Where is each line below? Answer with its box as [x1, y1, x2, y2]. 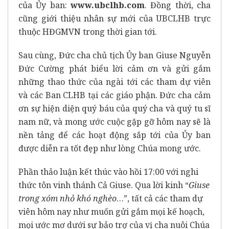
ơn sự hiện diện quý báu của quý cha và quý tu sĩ [18, 102, 211, 114]
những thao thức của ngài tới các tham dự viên [18, 76, 211, 87]
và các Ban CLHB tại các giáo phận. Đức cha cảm [18, 89, 211, 101]
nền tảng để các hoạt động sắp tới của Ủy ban [18, 129, 211, 141]
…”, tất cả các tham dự [117, 192, 203, 204]
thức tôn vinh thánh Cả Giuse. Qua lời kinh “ [18, 179, 189, 191]
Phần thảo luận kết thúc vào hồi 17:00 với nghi [18, 166, 198, 177]
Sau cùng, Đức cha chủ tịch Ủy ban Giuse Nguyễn [18, 49, 211, 61]
